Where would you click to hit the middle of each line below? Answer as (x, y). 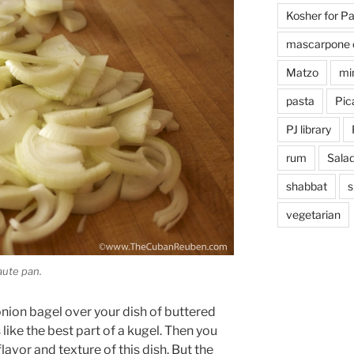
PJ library (308, 129)
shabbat (306, 186)
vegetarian (313, 214)
